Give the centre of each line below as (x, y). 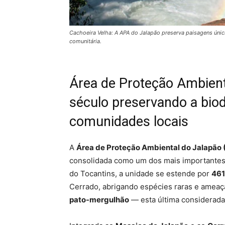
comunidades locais (129, 122)
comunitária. (85, 41)
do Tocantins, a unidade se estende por (140, 174)
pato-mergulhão (99, 200)
